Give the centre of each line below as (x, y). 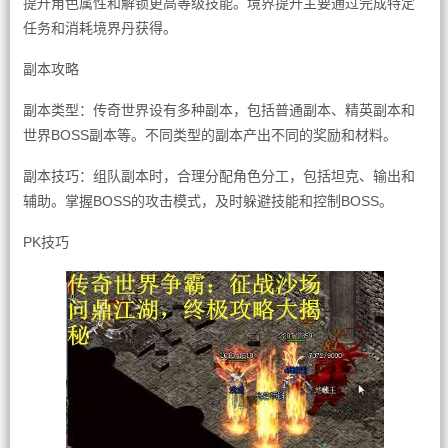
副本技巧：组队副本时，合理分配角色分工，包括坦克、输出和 (218, 176)
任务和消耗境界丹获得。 (99, 28)
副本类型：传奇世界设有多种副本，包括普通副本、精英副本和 (218, 110)
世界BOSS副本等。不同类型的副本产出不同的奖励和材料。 (209, 135)
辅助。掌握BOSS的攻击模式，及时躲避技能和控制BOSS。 (207, 201)
